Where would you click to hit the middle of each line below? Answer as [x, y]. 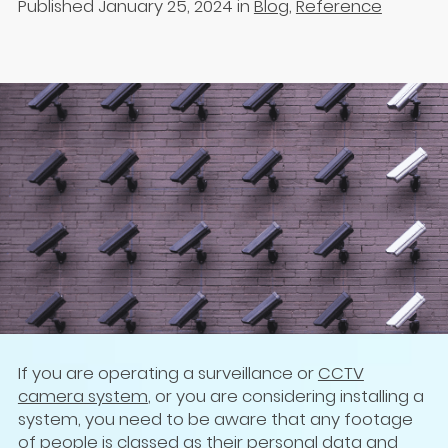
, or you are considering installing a [285, 395]
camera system [82, 395]
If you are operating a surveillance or [167, 372]
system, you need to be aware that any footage [215, 418]
